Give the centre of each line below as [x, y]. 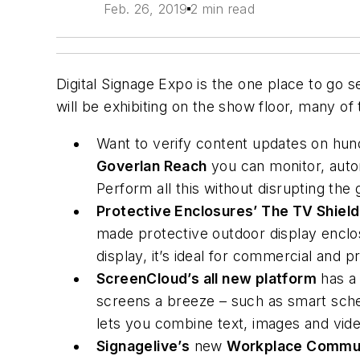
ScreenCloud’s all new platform [207, 278]
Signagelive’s [143, 346]
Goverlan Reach [152, 166]
